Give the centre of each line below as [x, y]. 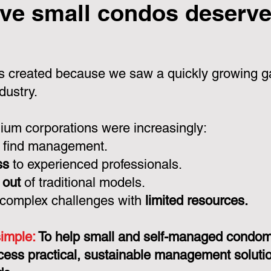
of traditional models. [83, 182]
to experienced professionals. [96, 164]
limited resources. [195, 201]
